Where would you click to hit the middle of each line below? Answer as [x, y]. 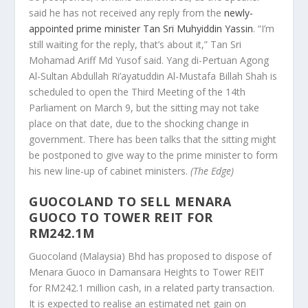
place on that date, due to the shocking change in [139, 123]
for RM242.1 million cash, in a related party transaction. [152, 288]
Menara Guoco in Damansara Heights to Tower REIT [147, 272]
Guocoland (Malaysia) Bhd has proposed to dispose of [151, 256]
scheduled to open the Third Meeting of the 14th [137, 91]
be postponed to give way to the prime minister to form [154, 155]
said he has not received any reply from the [127, 12]
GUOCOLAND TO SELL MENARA [130, 202]
